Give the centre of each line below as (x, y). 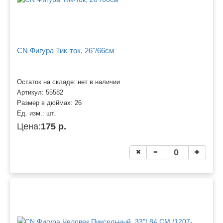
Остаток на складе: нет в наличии (68, 82)
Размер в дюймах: (46, 103)
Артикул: (31, 92)
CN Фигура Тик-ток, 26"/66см (65, 51)
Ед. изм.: (32, 113)
